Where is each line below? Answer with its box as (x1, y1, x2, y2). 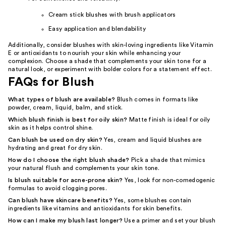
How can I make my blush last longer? (8, 217, 123, 223)
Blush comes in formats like (115, 96, 198, 102)
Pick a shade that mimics (129, 157, 205, 163)
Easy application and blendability (48, 26, 146, 32)
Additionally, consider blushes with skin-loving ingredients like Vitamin (8, 42, 214, 48)
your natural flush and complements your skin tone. (8, 165, 159, 171)
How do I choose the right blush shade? (8, 157, 130, 163)
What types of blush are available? (8, 96, 116, 102)
